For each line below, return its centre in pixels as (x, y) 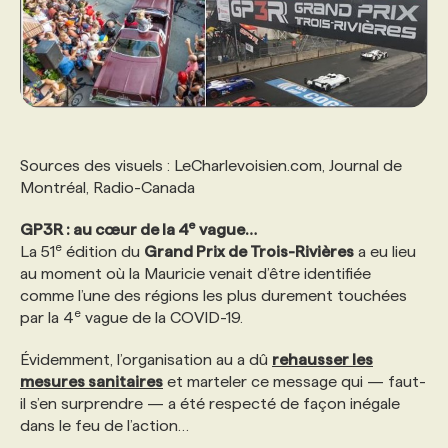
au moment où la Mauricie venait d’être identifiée (195, 274)
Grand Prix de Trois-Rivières (249, 252)
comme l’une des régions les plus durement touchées (213, 296)
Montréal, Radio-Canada (107, 188)
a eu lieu (385, 252)
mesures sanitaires (91, 382)
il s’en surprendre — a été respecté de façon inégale (210, 404)
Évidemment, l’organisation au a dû (146, 360)
